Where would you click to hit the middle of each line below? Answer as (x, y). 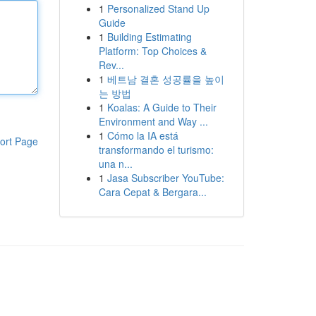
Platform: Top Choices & (152, 51)
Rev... (111, 65)
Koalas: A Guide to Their (162, 107)
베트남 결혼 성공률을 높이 (165, 79)
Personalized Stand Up (158, 8)
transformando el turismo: (156, 150)
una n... (115, 164)
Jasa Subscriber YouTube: (165, 178)
